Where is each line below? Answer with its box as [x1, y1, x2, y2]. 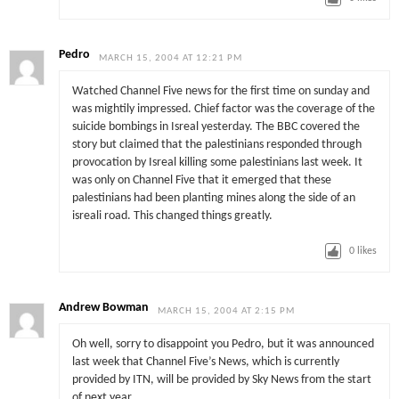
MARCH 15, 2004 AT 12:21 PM [99, 53, 243, 63]
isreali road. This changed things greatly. [71, 210, 273, 223]
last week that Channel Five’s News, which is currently [71, 356, 339, 369]
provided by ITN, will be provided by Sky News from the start [71, 374, 371, 387]
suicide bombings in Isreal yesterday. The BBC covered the [71, 121, 360, 134]
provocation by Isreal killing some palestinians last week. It [71, 157, 362, 169]
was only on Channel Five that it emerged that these [71, 175, 331, 187]
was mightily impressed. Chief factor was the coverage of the [71, 103, 375, 116]
